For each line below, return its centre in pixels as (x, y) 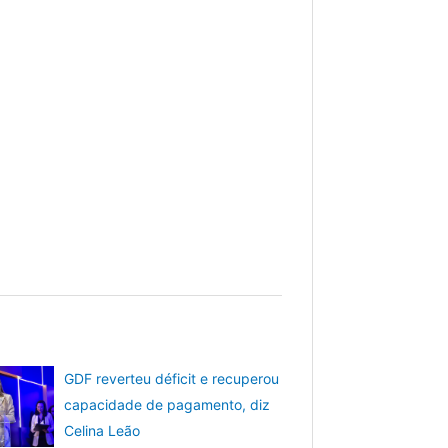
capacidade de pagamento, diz (167, 404)
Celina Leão (102, 430)
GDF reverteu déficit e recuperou (172, 378)
